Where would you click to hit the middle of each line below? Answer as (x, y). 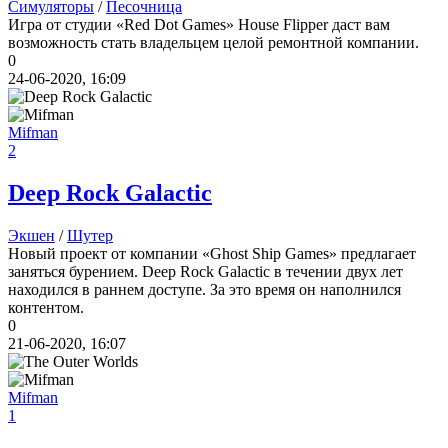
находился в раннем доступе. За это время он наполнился (204, 290)
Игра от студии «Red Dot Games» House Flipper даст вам (199, 25)
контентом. (46, 308)
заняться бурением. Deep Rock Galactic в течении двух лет (205, 272)
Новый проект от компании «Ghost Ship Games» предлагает (212, 254)
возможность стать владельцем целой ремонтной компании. (213, 43)
